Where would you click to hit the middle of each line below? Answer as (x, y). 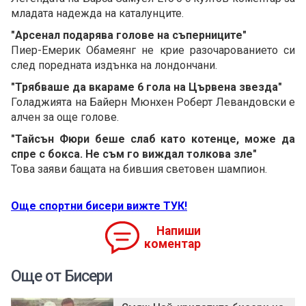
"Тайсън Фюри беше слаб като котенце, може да (153, 139)
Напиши (179, 231)
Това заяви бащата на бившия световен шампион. (139, 169)
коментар (172, 244)
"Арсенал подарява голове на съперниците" (129, 36)
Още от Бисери (61, 277)
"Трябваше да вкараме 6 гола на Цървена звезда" (147, 87)
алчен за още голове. (65, 117)
